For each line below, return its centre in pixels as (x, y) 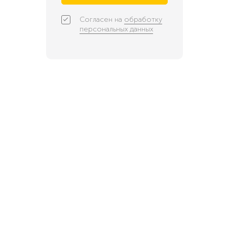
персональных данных (116, 29)
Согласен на (102, 20)
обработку (143, 20)
